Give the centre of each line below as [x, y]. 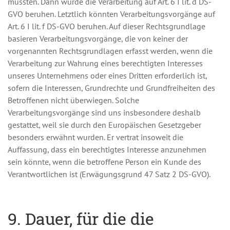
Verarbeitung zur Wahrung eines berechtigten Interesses [105, 63]
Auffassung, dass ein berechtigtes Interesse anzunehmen [107, 149]
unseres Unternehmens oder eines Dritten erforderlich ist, [107, 75]
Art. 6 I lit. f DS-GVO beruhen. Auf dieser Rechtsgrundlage [107, 26]
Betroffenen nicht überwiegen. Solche [73, 100]
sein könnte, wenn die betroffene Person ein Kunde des [104, 162]
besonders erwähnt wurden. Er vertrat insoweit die [95, 137]
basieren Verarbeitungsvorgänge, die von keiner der [98, 39]
